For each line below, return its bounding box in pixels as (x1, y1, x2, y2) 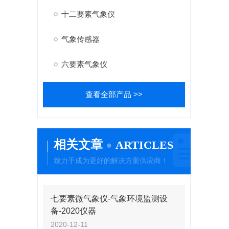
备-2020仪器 (50, 207, 96, 215)
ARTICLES (115, 139, 173, 151)
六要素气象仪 (61, 60, 107, 68)
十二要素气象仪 (61, 10, 115, 18)
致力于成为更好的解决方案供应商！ (53, 156, 168, 165)
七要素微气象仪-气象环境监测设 (50, 194, 168, 203)
